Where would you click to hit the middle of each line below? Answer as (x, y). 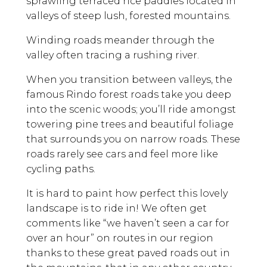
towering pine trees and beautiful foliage (130, 124)
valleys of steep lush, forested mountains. (128, 15)
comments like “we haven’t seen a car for (128, 223)
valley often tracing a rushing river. (113, 55)
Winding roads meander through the (120, 40)
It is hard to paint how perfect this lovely (127, 193)
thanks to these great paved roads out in (128, 253)
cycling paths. (61, 169)
